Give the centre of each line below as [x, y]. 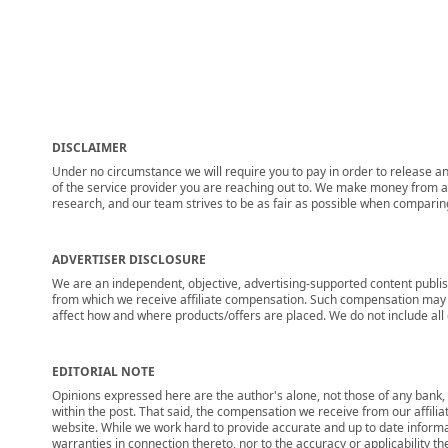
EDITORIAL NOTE [103, 371]
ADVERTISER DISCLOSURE [129, 259]
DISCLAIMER [89, 147]
